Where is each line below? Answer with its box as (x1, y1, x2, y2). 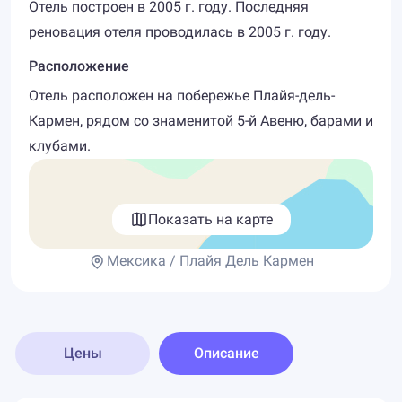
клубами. (29, 137, 91, 154)
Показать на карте (147, 210, 273, 228)
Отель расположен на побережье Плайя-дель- (29, 87, 335, 104)
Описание (193, 345, 259, 362)
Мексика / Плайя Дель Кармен (107, 252, 314, 269)
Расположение (29, 57, 129, 74)
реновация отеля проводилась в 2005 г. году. (29, 23, 331, 40)
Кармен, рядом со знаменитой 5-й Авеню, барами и (29, 112, 373, 129)
